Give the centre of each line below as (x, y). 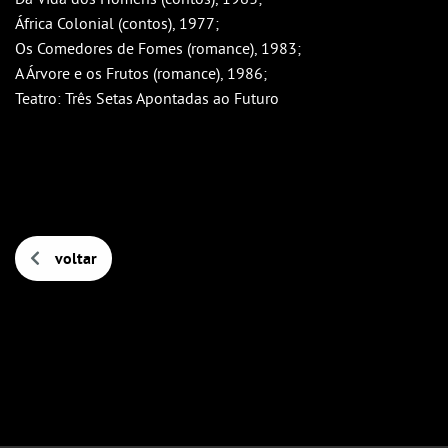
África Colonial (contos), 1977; (117, 23)
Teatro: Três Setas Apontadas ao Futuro (147, 98)
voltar (76, 258)
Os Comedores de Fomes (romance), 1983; (158, 48)
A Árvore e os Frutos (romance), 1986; (141, 73)
